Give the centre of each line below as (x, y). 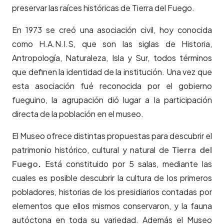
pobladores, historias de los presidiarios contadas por (112, 192)
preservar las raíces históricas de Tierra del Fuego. (103, 8)
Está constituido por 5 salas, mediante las (126, 164)
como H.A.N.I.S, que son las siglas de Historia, (112, 44)
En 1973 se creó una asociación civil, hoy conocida (112, 30)
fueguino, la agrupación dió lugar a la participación (112, 100)
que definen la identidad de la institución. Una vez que (112, 72)
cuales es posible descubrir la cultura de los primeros (112, 178)
